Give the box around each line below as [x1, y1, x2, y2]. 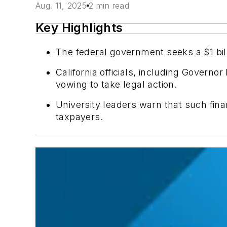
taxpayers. [56, 111, 103, 122]
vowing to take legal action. [56, 79, 177, 90]
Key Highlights [35, 20, 123, 35]
